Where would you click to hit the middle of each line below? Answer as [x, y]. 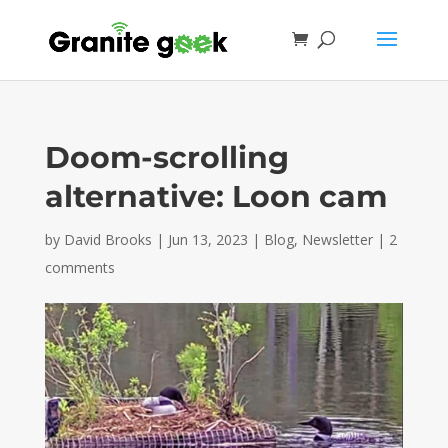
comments [79, 267]
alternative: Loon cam [215, 196]
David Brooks [107, 239]
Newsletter [337, 239]
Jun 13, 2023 [207, 239]
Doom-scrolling [166, 157]
